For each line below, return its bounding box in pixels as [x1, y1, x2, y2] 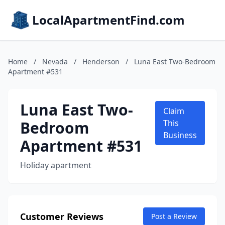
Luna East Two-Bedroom [134, 57, 215, 66]
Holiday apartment [20, 160, 91, 171]
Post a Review [151, 211, 197, 221]
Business [163, 130, 197, 141]
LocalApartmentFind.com [32, 12, 185, 28]
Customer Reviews [20, 210, 103, 222]
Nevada [42, 57, 68, 66]
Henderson [82, 57, 120, 66]
